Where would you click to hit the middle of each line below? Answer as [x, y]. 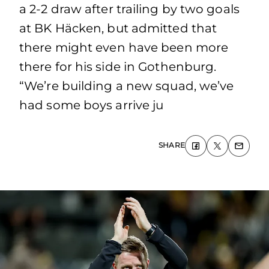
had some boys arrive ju [92, 105]
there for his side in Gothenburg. [118, 67]
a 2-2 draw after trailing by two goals [129, 9]
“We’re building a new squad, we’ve [127, 86]
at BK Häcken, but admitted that [118, 28]
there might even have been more [124, 47]
